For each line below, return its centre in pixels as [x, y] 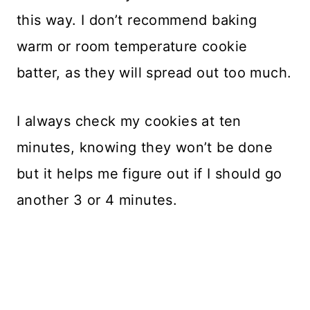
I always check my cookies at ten [129, 121]
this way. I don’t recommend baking [137, 20]
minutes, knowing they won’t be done [145, 147]
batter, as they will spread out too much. [154, 72]
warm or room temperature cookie [132, 46]
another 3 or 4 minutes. [97, 200]
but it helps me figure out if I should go [149, 173]
